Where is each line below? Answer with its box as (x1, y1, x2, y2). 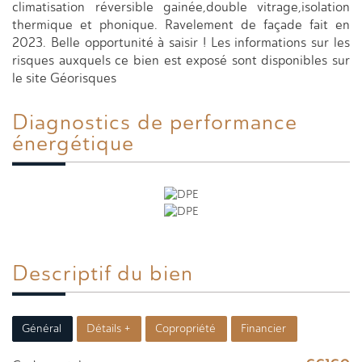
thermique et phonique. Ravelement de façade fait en (12, 17, 350, 32)
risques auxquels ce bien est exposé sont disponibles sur (12, 53, 350, 68)
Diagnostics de (29, 109, 170, 135)
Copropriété (155, 321, 216, 335)
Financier (241, 321, 286, 335)
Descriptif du (29, 259, 149, 286)
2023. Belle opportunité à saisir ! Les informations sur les (12, 35, 350, 50)
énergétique (12, 130, 134, 156)
